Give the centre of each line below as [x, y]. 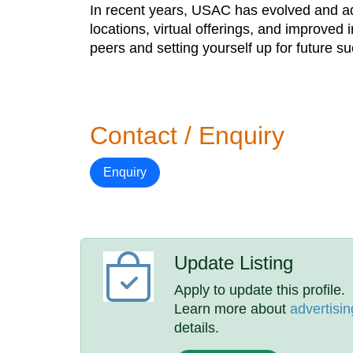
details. [197, 328]
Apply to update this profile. [260, 290]
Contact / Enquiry [187, 136]
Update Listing [234, 263]
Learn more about [232, 309]
